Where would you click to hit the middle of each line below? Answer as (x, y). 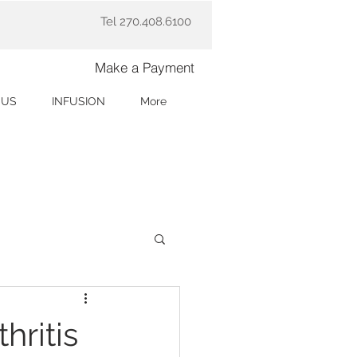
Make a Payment (145, 67)
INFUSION (78, 101)
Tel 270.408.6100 (146, 22)
